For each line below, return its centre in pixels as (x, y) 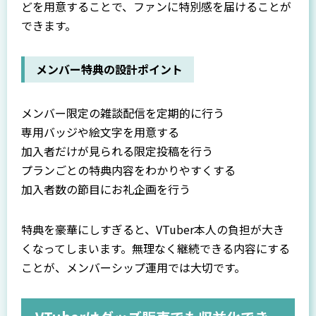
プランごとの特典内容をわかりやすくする (128, 170)
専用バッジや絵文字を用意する (100, 132)
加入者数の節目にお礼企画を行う (106, 189)
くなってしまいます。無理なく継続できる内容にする (156, 249)
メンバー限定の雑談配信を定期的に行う (123, 113)
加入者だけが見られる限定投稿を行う (117, 151)
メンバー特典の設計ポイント (109, 69)
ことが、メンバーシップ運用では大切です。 (133, 268)
